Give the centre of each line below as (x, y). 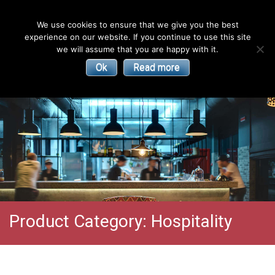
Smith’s (208, 51)
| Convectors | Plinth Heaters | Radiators (101, 46)
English (63, 14)
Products (208, 89)
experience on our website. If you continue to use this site (137, 37)
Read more (156, 67)
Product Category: (80, 221)
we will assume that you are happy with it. (137, 49)
